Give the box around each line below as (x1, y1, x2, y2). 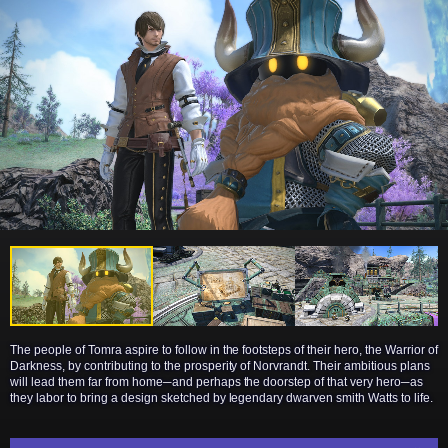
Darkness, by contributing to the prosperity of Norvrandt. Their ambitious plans (10, 359, 431, 374)
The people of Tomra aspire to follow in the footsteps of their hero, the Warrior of (10, 343, 439, 358)
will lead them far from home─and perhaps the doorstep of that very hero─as (10, 375, 424, 390)
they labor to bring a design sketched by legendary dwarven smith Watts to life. (10, 391, 434, 406)
